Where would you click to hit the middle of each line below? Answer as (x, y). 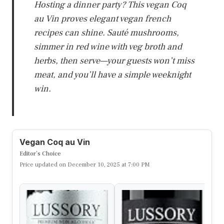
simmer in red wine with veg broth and (108, 46)
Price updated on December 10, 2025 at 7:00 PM (84, 164)
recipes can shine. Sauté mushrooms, (106, 32)
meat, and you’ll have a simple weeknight (112, 74)
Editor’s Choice (40, 153)
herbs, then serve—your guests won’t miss (114, 60)
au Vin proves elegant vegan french (102, 18)
